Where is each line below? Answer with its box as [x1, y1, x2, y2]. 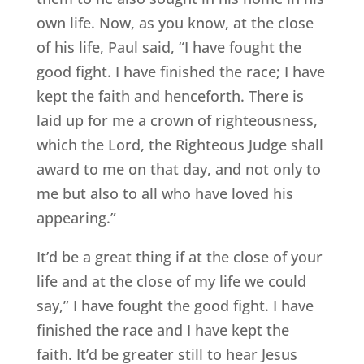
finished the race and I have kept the [36, 320, 289, 340]
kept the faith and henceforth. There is [36, 86, 304, 106]
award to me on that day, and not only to [36, 159, 321, 180]
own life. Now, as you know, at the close [36, 13, 314, 33]
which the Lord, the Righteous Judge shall [36, 135, 323, 155]
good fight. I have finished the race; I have [36, 62, 325, 82]
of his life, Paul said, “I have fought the [36, 37, 301, 58]
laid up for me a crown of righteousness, [36, 110, 318, 131]
